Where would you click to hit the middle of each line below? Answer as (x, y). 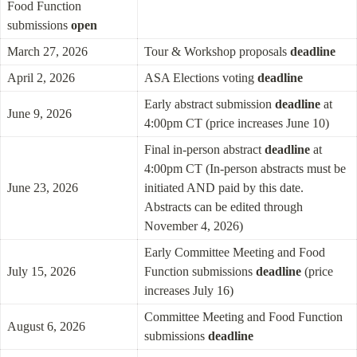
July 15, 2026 (41, 271)
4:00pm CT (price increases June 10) (237, 123)
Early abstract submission (210, 104)
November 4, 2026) (194, 226)
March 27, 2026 (47, 51)
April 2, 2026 (41, 78)
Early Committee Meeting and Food (235, 252)
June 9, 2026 (39, 114)
